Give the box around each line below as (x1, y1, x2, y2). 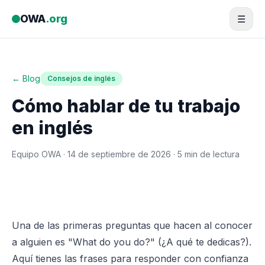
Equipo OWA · (12, 149, 67, 159)
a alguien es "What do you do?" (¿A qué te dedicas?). (12, 236, 251, 248)
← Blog (12, 73, 40, 83)
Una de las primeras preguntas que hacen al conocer (12, 219, 253, 231)
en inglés (12, 117, 93, 138)
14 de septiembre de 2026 (67, 149, 171, 159)
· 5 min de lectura (171, 149, 240, 159)
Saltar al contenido (7, 5, 91, 17)
